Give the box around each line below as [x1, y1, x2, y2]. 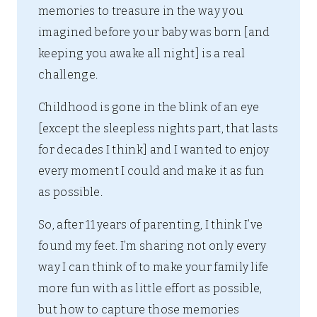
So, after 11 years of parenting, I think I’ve [38, 218, 263, 232]
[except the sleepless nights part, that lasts [38, 122, 279, 136]
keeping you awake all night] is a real [38, 47, 246, 61]
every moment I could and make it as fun [38, 164, 265, 178]
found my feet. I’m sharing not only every [38, 239, 267, 253]
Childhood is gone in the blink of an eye [38, 100, 260, 115]
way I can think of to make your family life [38, 260, 269, 275]
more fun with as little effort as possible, [38, 282, 263, 296]
